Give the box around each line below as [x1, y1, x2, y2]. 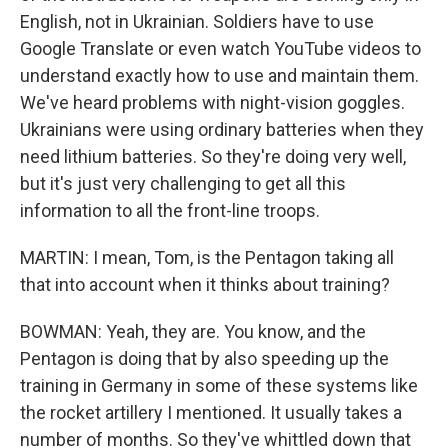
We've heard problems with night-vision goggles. [20, 92, 405, 113]
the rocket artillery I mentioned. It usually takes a [20, 402, 402, 423]
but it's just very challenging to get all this [20, 173, 346, 194]
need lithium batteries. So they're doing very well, [20, 146, 406, 167]
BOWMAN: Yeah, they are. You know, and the [20, 321, 366, 342]
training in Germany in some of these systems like [20, 375, 418, 396]
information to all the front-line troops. [20, 200, 320, 221]
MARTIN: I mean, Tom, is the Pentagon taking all [20, 247, 394, 268]
